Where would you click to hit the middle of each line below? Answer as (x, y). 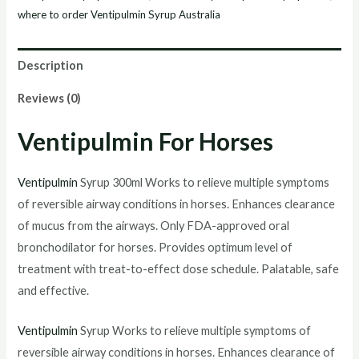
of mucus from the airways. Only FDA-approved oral (154, 226)
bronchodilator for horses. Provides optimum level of (155, 248)
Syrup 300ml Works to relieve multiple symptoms (204, 183)
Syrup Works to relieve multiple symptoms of (195, 331)
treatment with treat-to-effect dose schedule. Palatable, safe (179, 269)
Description (51, 65)
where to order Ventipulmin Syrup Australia (119, 15)
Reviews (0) (50, 99)
